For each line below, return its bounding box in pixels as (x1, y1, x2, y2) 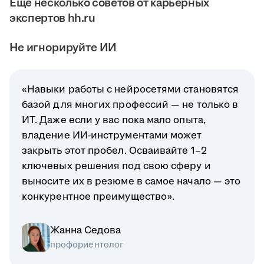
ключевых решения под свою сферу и (22, 159, 211, 174)
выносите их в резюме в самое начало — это (22, 174, 241, 189)
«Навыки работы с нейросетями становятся (22, 82, 239, 97)
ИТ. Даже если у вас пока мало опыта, (22, 113, 206, 128)
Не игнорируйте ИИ (9, 39, 117, 57)
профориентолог (50, 239, 124, 252)
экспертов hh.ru (9, 10, 95, 27)
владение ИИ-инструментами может (22, 128, 202, 143)
